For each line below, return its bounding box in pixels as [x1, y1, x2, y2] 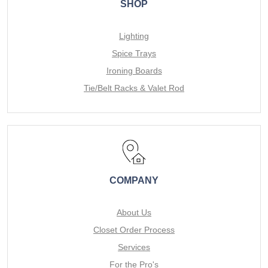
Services [118, 242, 150, 252]
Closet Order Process [93, 225, 175, 234]
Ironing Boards [106, 66, 162, 75]
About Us [117, 208, 151, 217]
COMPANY [109, 175, 159, 185]
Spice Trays [112, 48, 156, 58]
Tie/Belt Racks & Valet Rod [84, 83, 184, 93]
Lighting [119, 31, 149, 41]
